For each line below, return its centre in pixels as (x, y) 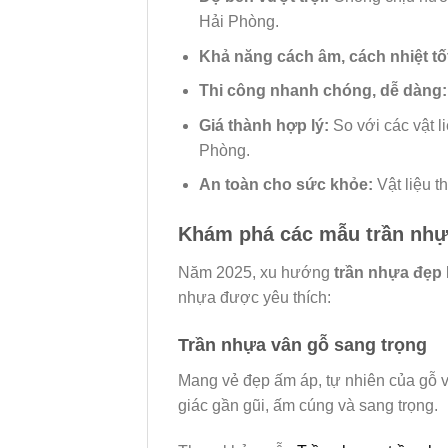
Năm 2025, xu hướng (256, 273)
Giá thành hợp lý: (263, 125)
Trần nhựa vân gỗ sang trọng (302, 345)
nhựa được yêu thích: (254, 298)
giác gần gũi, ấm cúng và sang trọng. (308, 406)
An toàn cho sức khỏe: (285, 185)
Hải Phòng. (238, 22)
